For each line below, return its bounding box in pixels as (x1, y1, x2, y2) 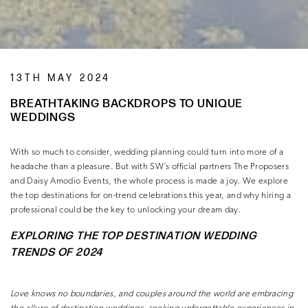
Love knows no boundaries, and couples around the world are (10, 289, 252, 298)
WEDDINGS (10, 110, 76, 124)
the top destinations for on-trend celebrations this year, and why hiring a (10, 190, 291, 200)
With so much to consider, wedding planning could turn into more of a (10, 147, 284, 157)
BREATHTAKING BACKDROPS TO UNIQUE (10, 96, 243, 111)
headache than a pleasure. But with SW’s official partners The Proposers (10, 162, 289, 171)
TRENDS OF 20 (10, 245, 90, 259)
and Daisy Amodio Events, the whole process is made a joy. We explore (10, 176, 289, 186)
